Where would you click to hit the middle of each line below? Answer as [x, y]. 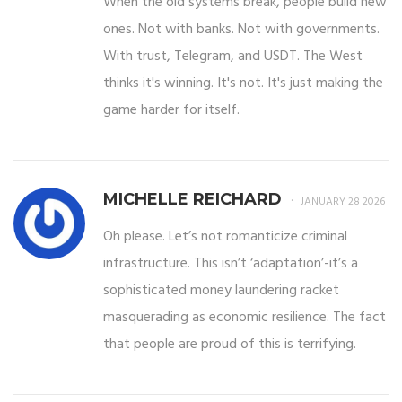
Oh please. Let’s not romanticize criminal [225, 237]
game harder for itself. [171, 111]
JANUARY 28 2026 [343, 202]
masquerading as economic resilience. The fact [245, 318]
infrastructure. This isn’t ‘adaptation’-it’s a [231, 264]
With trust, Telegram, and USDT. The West [233, 57]
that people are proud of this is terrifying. [230, 345]
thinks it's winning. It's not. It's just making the [243, 84]
